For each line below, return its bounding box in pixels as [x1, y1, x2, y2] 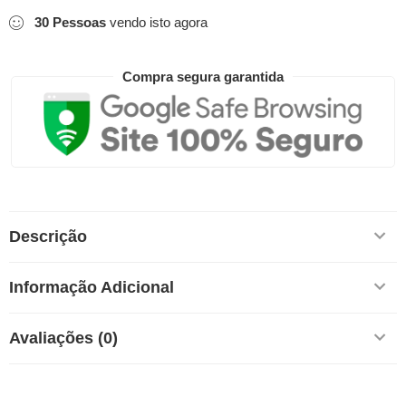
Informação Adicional [9, 277, 174, 296]
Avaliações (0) [9, 328, 118, 347]
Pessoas [53, 14, 106, 31]
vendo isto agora [106, 14, 208, 31]
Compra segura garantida [122, 69, 284, 85]
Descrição [9, 227, 87, 246]
